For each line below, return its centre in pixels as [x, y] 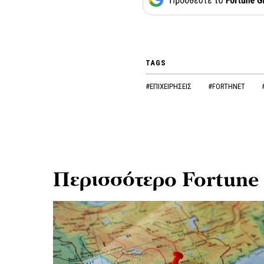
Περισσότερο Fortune [156, 179]
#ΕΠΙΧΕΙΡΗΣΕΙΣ [169, 86]
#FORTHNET [227, 86]
